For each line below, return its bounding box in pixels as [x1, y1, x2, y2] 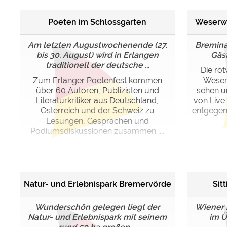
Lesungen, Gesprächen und [46, 116, 149, 126]
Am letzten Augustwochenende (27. [27, 40, 167, 50]
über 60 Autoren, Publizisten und [35, 86, 159, 95]
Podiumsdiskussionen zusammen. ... [30, 126, 164, 136]
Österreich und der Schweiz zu [40, 106, 155, 116]
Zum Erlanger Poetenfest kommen [32, 75, 162, 85]
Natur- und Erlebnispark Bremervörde [23, 179, 171, 189]
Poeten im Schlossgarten [48, 17, 146, 27]
